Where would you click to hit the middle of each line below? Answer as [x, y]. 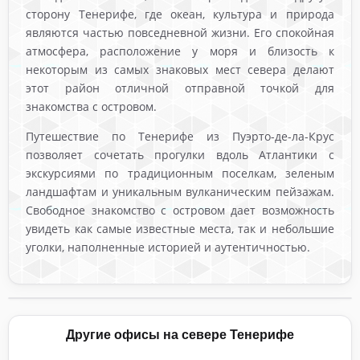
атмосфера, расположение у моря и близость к [180, 51]
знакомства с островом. [92, 106]
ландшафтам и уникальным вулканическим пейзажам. [180, 191]
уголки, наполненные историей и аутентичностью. [168, 247]
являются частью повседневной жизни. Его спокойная [180, 32]
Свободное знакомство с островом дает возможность [180, 210]
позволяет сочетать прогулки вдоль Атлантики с [180, 154]
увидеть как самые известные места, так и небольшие [180, 228]
